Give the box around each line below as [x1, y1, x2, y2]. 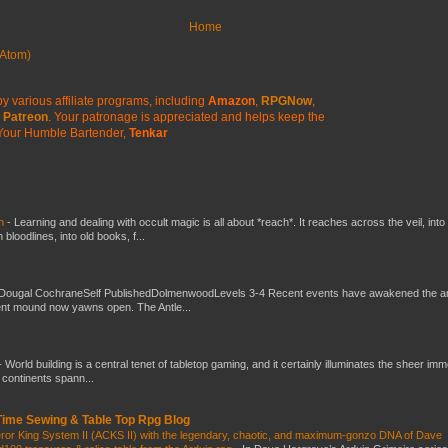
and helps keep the [221, 109, 325, 124]
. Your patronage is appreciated [48, 109, 221, 124]
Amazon [208, 93, 255, 108]
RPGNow [261, 93, 312, 108]
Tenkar [129, 125, 168, 140]
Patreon [3, 109, 48, 124]
